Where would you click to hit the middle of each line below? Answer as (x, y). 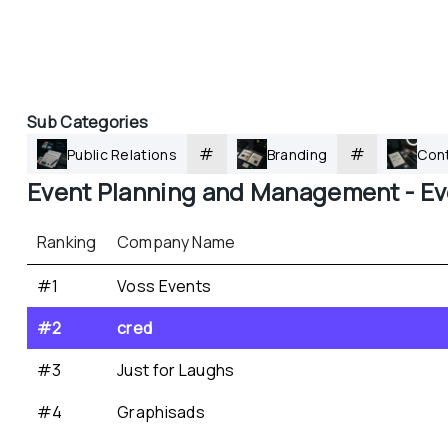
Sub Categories (88, 122)
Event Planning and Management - (223, 191)
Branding (297, 154)
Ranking (67, 242)
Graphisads (161, 412)
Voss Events (164, 286)
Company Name (176, 242)
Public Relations (122, 154)
